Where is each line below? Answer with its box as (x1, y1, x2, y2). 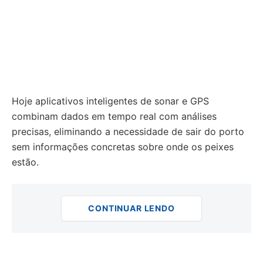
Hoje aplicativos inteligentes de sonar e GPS (12, 95, 209, 107)
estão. (12, 156, 39, 168)
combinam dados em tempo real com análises (12, 110, 217, 122)
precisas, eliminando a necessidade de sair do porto (12, 126, 244, 137)
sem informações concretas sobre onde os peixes (12, 141, 234, 153)
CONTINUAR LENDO (88, 203, 175, 213)
